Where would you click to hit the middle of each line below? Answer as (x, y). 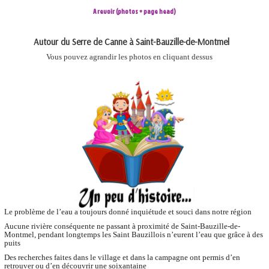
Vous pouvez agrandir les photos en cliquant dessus (129, 57)
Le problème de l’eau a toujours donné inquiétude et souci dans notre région (128, 211)
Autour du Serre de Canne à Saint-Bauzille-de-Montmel (131, 42)
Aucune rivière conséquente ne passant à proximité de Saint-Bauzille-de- (122, 226)
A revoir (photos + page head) (134, 11)
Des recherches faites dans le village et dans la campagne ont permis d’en (122, 257)
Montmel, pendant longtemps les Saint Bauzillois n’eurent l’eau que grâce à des (134, 234)
